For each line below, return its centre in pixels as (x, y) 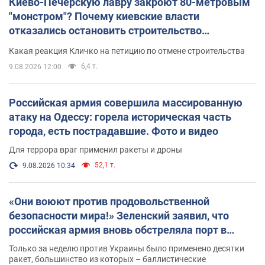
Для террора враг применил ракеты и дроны (96, 150)
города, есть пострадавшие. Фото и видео (114, 131)
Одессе (27, 244)
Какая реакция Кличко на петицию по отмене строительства (127, 51)
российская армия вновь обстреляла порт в (118, 230)
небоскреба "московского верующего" (105, 45)
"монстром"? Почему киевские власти (104, 17)
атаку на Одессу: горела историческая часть (120, 117)
